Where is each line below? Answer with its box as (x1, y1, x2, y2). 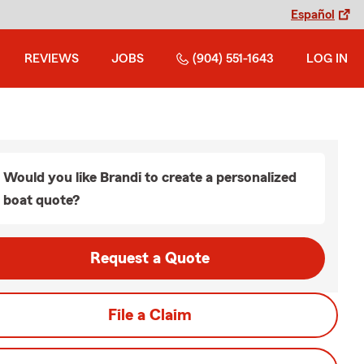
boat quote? (3, 193, 80, 207)
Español (291, 8, 335, 21)
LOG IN (306, 52, 348, 65)
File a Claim (107, 307, 192, 323)
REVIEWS (24, 52, 79, 65)
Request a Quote (89, 250, 210, 266)
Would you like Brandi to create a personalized (3, 170, 297, 184)
